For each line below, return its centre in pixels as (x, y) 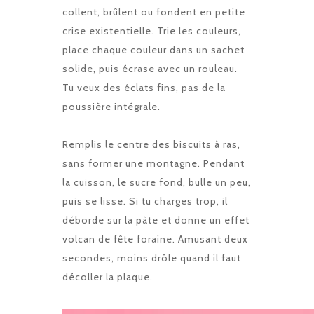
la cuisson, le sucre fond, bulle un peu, (157, 182)
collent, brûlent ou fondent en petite (154, 12)
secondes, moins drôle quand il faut (152, 258)
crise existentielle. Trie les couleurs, (152, 30)
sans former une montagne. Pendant (153, 163)
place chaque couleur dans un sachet (153, 49)
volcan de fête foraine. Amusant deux (155, 239)
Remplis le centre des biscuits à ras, (151, 144)
